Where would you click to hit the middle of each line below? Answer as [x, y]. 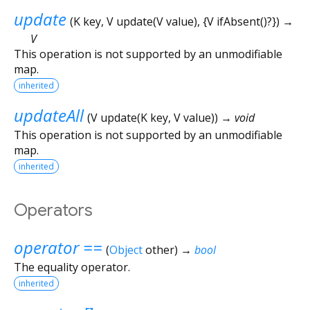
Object [126, 249]
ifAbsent [238, 21]
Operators [53, 210]
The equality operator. [72, 267]
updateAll [49, 115]
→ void [237, 117]
